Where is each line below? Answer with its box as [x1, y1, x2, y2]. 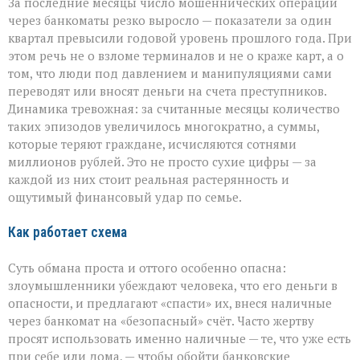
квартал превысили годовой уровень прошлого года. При [8, 30, 352, 47]
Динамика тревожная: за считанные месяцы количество [8, 100, 340, 117]
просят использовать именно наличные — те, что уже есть [8, 330, 351, 347]
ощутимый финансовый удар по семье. [8, 189, 242, 206]
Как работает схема [8, 224, 127, 241]
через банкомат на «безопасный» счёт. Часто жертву [8, 313, 314, 329]
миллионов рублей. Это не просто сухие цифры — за [8, 153, 317, 170]
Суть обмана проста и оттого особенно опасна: [8, 260, 286, 276]
